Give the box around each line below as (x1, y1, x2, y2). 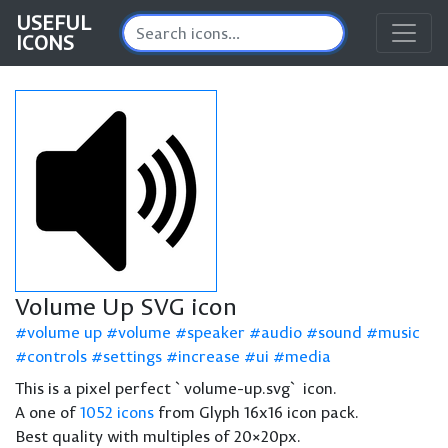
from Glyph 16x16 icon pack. (154, 402, 359, 422)
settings (103, 346, 162, 366)
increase (178, 346, 240, 366)
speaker (187, 322, 245, 342)
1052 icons (80, 402, 154, 422)
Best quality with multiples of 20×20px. (15, 426, 301, 446)
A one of (15, 402, 80, 422)
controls (27, 346, 87, 366)
